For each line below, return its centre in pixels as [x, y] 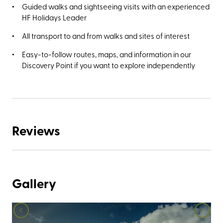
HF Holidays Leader [54, 17]
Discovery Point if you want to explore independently [109, 65]
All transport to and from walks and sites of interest [106, 35]
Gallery [34, 183]
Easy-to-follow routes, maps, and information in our [107, 54]
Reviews [36, 130]
